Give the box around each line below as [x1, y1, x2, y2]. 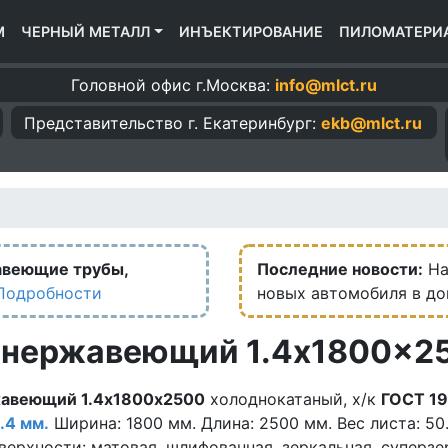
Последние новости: [257, 259, 423, 280]
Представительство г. [24, 112, 199, 133]
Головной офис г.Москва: [71, 74, 275, 95]
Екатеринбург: [198, 112, 322, 133]
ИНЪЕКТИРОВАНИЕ [178, 23, 323, 41]
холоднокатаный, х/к [205, 389, 381, 410]
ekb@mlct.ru [321, 112, 423, 133]
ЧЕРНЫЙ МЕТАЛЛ [21, 23, 151, 41]
